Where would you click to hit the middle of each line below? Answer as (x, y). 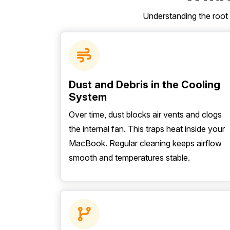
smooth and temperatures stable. (129, 158)
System (88, 97)
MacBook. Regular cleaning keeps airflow (145, 143)
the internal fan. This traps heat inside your (147, 129)
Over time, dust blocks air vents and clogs (145, 114)
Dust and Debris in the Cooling (145, 85)
